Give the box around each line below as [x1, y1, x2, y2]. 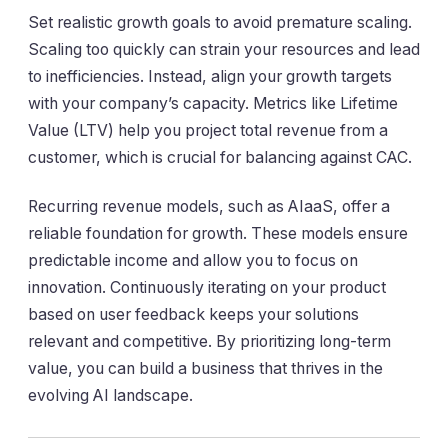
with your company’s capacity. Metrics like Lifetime [28, 93, 398, 113]
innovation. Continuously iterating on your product [28, 277, 386, 297]
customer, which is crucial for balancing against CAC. [28, 147, 412, 167]
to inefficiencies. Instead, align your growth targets [28, 66, 392, 86]
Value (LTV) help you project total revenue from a [28, 120, 388, 140]
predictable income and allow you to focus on [28, 250, 358, 270]
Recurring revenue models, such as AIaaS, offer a [28, 196, 390, 216]
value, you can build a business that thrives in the [28, 358, 383, 378]
